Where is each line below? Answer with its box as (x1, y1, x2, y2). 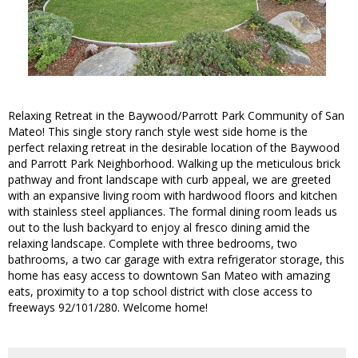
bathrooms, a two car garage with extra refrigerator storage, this (8, 252, 344, 268)
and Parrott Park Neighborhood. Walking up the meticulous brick (8, 156, 340, 172)
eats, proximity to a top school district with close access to (8, 284, 312, 300)
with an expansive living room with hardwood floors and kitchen (8, 188, 337, 204)
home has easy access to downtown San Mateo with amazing (8, 268, 330, 284)
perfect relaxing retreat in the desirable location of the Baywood (8, 140, 340, 156)
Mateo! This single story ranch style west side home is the (8, 124, 308, 140)
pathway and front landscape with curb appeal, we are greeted (8, 172, 331, 188)
